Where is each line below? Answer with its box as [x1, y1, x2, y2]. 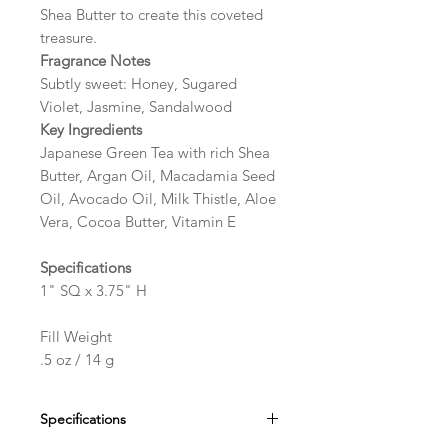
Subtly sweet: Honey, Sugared [40, 73, 237, 93]
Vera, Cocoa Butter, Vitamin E [40, 211, 236, 231]
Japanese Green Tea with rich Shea [40, 142, 270, 162]
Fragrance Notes [40, 50, 150, 70]
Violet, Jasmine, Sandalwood [40, 96, 232, 116]
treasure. [40, 27, 97, 47]
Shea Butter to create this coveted [40, 4, 263, 24]
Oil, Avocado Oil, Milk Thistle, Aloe [40, 188, 276, 208]
